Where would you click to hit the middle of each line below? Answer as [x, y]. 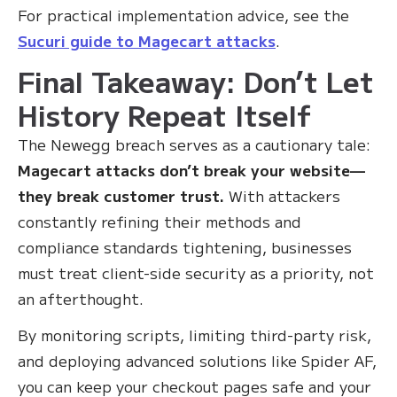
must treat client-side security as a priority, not [196, 273]
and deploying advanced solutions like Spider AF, [197, 361]
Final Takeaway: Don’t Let [196, 81]
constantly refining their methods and [160, 222]
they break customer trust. [121, 196]
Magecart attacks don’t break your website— [191, 170]
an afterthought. [81, 299]
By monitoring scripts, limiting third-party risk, [195, 335]
